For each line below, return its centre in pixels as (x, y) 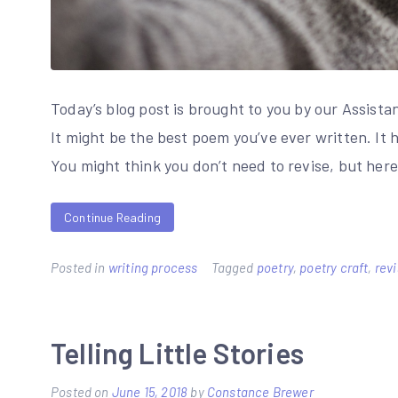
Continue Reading (112, 217)
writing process (153, 267)
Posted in (80, 267)
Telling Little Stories (177, 352)
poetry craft (334, 267)
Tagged (234, 267)
